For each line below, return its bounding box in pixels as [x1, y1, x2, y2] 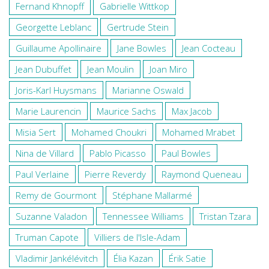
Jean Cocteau [182, 41, 235, 54]
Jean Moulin [87, 62, 134, 75]
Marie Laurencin [16, 104, 81, 117]
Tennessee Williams [103, 210, 184, 222]
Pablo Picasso [89, 147, 146, 159]
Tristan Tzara [199, 210, 251, 222]
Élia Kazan [113, 252, 153, 264]
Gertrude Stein [107, 20, 169, 33]
